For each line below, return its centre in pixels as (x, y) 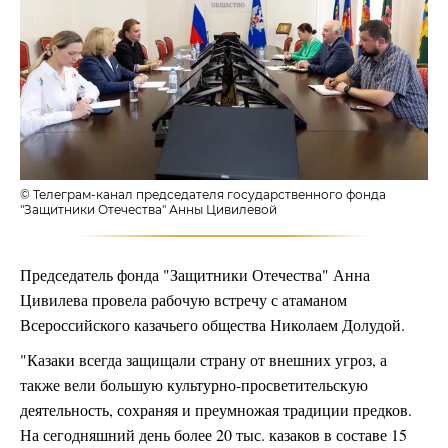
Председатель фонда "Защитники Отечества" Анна (195, 275)
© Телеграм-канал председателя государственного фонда (203, 195)
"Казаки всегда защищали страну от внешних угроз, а (203, 360)
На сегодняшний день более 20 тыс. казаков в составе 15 (213, 435)
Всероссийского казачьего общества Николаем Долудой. (212, 325)
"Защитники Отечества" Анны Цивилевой (148, 210)
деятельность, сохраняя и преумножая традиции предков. (216, 410)
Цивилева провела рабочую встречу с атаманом (183, 300)
